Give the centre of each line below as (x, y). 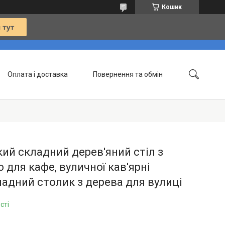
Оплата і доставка (38, 74)
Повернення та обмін (128, 74)
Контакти (101, 114)
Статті (152, 114)
